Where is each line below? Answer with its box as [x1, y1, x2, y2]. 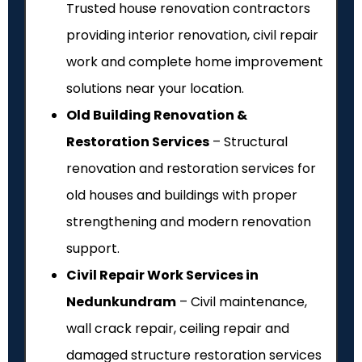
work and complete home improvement [66, 53, 323, 72]
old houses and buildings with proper [66, 186, 297, 205]
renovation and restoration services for [66, 159, 316, 179]
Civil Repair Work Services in [66, 266, 259, 285]
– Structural [209, 133, 288, 152]
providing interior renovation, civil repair [66, 26, 318, 45]
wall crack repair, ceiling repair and [66, 319, 289, 339]
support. [66, 239, 120, 259]
